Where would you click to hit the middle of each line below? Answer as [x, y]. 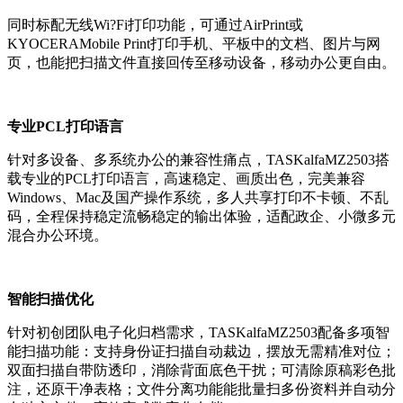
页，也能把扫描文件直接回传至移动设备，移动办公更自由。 [201, 63]
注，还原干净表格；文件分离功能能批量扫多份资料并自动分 [201, 390]
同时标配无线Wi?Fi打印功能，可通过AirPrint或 [155, 25]
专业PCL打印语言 [65, 127]
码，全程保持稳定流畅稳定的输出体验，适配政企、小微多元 [201, 217]
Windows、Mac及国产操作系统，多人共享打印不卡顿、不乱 [198, 198]
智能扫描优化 [50, 300]
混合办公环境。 [58, 236]
